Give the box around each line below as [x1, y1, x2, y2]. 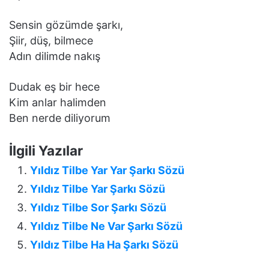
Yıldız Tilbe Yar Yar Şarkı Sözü [30, 163, 184, 177]
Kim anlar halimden [9, 95, 106, 109]
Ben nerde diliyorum [9, 111, 110, 124]
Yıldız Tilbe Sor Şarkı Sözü [30, 201, 166, 214]
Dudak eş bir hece [9, 80, 100, 93]
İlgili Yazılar [9, 142, 83, 159]
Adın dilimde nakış [9, 49, 100, 62]
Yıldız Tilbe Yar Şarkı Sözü [30, 182, 165, 195]
